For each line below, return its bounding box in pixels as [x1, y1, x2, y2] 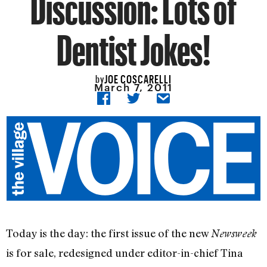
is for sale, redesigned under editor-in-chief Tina [6, 246, 243, 260]
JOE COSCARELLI [104, 68, 172, 86]
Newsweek [211, 227, 257, 240]
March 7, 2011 [94, 81, 173, 94]
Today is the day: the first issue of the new [6, 226, 211, 240]
